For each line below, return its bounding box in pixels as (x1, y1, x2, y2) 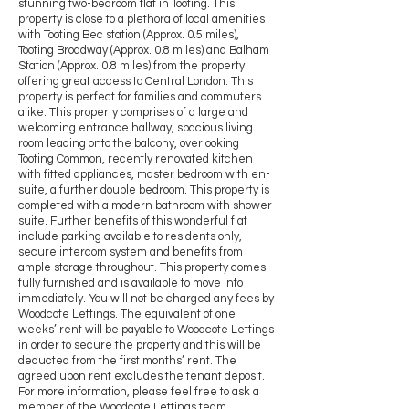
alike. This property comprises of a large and (18, 107, 248, 119)
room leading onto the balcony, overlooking (18, 138, 239, 150)
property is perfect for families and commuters (18, 91, 261, 103)
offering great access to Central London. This (18, 76, 253, 88)
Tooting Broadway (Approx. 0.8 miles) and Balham (18, 45, 269, 57)
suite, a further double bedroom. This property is (18, 184, 269, 196)
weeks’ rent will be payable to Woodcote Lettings (18, 324, 274, 336)
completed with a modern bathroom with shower (18, 200, 272, 212)
